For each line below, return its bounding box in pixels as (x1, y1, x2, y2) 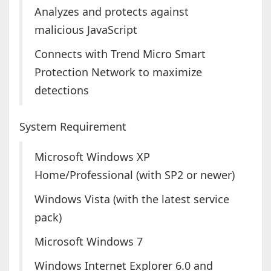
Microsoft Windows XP (34, 149, 150, 165)
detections (34, 83, 89, 98)
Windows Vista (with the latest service (34, 192, 229, 207)
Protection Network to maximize (34, 65, 202, 80)
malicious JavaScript (34, 22, 137, 38)
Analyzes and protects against (34, 4, 189, 19)
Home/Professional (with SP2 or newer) (34, 168, 235, 183)
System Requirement (19, 119, 126, 134)
